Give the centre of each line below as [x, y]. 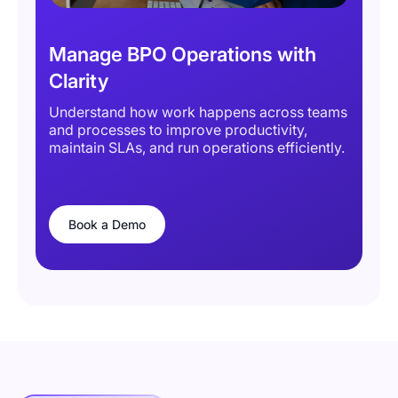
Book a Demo [107, 225]
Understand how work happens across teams [198, 112]
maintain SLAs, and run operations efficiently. [197, 148]
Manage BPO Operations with [183, 55]
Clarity [79, 81]
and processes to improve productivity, [178, 130]
